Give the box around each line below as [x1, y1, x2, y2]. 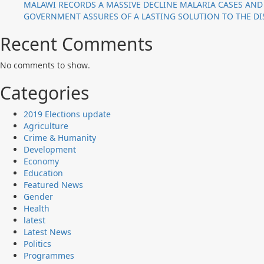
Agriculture [24, 120, 68, 131]
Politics [24, 237, 51, 249]
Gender [24, 190, 53, 202]
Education [24, 167, 63, 179]
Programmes [24, 249, 74, 261]
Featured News [24, 179, 83, 190]
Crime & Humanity [24, 131, 96, 143]
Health [24, 202, 49, 214]
